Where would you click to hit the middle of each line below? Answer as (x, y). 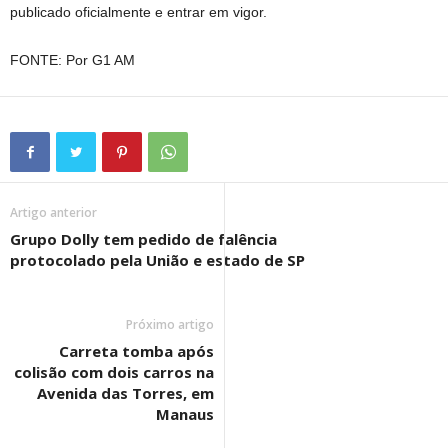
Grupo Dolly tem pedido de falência (143, 238)
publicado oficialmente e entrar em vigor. (138, 11)
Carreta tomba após (136, 350)
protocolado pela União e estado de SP (157, 259)
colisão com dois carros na (114, 371)
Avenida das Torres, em (125, 392)
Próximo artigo (170, 324)
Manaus (185, 413)
